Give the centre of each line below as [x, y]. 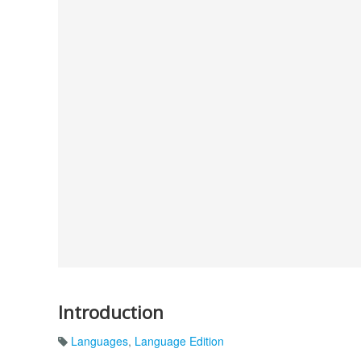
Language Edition [179, 341]
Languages [100, 341]
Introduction [111, 312]
